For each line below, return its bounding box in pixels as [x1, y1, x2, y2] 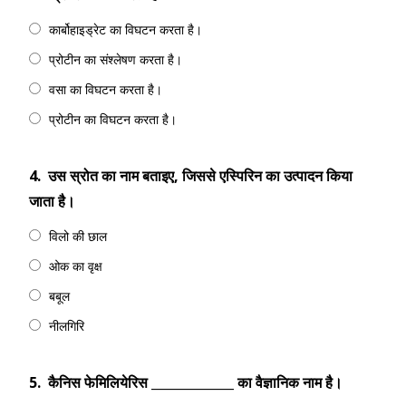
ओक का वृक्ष [49, 257, 102, 275]
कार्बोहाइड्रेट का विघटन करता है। [49, 21, 202, 38]
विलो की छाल [49, 227, 107, 245]
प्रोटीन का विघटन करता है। [49, 111, 177, 128]
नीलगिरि [49, 317, 84, 334]
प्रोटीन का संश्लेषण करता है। [49, 51, 182, 68]
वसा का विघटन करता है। [49, 81, 162, 98]
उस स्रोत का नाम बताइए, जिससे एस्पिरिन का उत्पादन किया [48, 166, 353, 186]
